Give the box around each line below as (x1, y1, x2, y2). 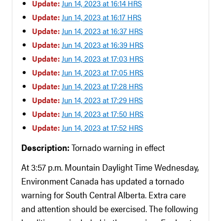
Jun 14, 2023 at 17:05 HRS (62, 67, 144, 78)
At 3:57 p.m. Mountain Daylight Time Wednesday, (21, 161, 199, 173)
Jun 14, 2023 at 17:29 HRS (62, 94, 143, 106)
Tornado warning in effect (72, 141, 165, 153)
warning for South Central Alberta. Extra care (21, 188, 186, 201)
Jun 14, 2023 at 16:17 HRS (62, 11, 142, 23)
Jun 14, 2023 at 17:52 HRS (62, 122, 143, 133)
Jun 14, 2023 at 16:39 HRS (62, 39, 144, 50)
